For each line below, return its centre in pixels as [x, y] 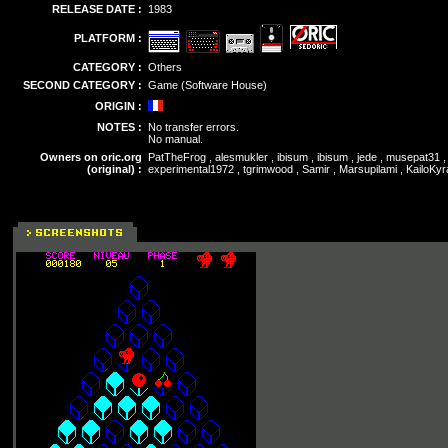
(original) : [114, 169]
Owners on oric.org [91, 157]
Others [165, 67]
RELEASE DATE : [97, 9]
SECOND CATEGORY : [82, 85]
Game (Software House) [207, 85]
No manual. [175, 139]
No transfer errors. [193, 127]
